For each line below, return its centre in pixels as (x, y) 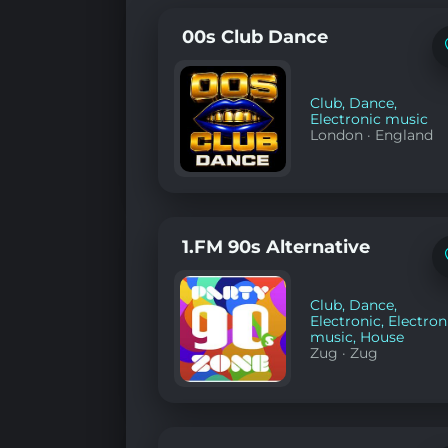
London (337, 134)
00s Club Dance (255, 37)
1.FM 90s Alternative (276, 246)
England (404, 134)
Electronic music (369, 118)
